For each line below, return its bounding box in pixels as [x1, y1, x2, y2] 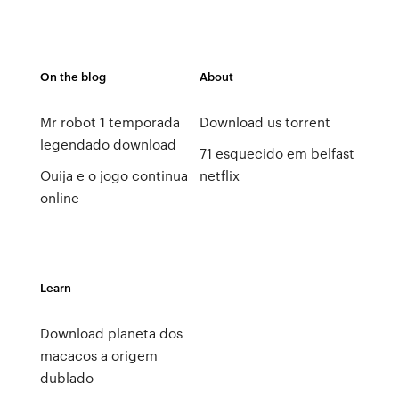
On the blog [39, 68, 106, 85]
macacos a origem [39, 346, 158, 365]
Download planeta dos [39, 323, 183, 343]
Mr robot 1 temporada [39, 112, 180, 132]
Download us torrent [199, 112, 330, 132]
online [39, 188, 79, 208]
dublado [39, 368, 94, 387]
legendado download [39, 134, 176, 154]
